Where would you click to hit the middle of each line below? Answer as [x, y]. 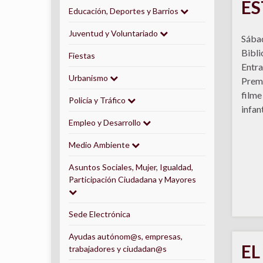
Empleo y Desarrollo [106, 122]
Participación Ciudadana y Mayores [132, 179]
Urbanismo [89, 78]
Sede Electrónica [100, 214]
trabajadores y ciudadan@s [118, 249]
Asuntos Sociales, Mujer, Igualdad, [131, 167]
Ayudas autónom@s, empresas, [126, 236]
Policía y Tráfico [98, 100]
